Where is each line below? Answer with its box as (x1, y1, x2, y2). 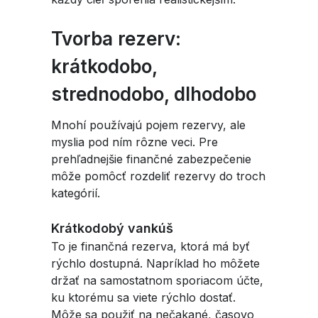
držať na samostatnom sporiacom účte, (51, 273, 263, 287)
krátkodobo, (51, 55, 157, 77)
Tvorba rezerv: (51, 28, 181, 50)
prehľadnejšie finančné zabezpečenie (51, 152, 251, 166)
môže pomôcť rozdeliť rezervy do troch (51, 169, 265, 183)
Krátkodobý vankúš (51, 221, 173, 236)
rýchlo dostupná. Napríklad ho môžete (51, 256, 260, 270)
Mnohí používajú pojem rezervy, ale (51, 118, 246, 132)
